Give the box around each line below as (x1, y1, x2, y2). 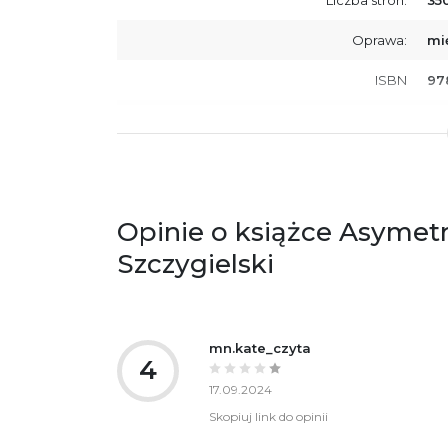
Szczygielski (117, 247, 274, 280)
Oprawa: (352, 31, 407, 48)
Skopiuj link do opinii (209, 408, 328, 424)
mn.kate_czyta (209, 339, 311, 356)
